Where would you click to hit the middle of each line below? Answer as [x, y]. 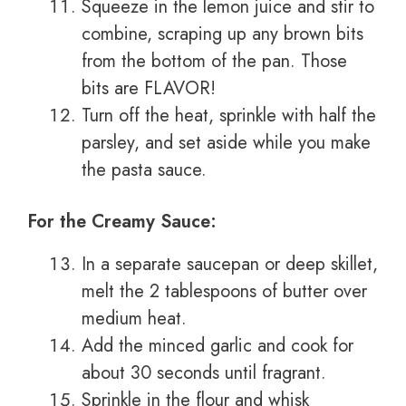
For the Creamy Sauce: [122, 222]
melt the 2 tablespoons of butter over [224, 292]
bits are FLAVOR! [149, 89]
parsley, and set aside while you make [226, 143]
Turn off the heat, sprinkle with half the [229, 116]
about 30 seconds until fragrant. [204, 373]
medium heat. [134, 319]
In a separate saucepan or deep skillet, [230, 265]
